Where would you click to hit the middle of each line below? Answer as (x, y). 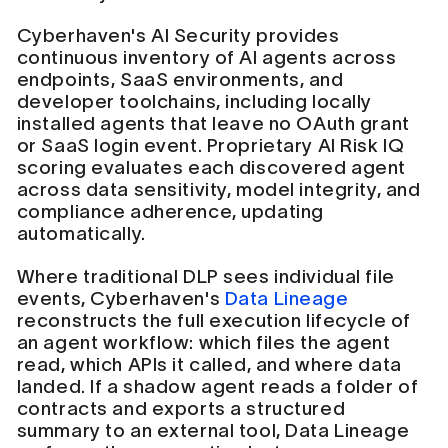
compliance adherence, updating (170, 212)
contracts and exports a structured (181, 409)
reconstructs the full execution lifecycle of (213, 321)
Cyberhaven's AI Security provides (178, 36)
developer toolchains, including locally (194, 102)
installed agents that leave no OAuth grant (213, 124)
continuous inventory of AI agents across (206, 58)
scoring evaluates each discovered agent (211, 168)
